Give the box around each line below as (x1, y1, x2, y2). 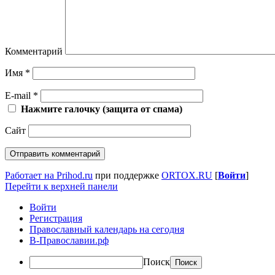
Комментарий (5, 45, 63, 56)
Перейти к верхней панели (5, 180, 118, 192)
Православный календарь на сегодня (29, 223, 184, 234)
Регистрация (29, 212, 82, 223)
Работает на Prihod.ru (5, 169, 93, 180)
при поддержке (93, 169, 161, 180)
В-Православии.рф (29, 234, 109, 246)
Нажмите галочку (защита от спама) (21, 103, 182, 114)
